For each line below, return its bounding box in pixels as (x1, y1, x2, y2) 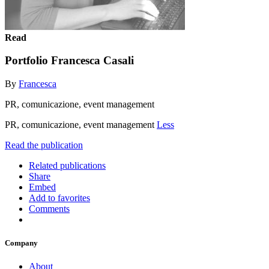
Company (5, 238, 38, 248)
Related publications (29, 160, 106, 171)
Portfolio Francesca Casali (5, 54, 134, 67)
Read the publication (5, 139, 83, 150)
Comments (29, 203, 70, 214)
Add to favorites (29, 192, 90, 203)
